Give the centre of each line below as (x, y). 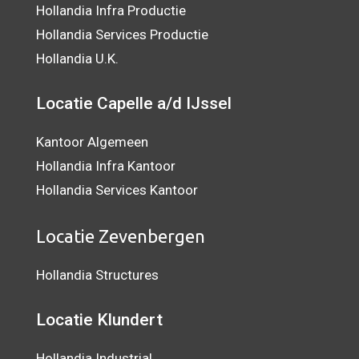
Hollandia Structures (97, 274)
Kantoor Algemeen (92, 142)
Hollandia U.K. (77, 58)
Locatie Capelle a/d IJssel (134, 104)
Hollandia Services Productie (122, 34)
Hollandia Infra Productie (111, 10)
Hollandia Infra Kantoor (106, 166)
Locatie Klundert (99, 320)
